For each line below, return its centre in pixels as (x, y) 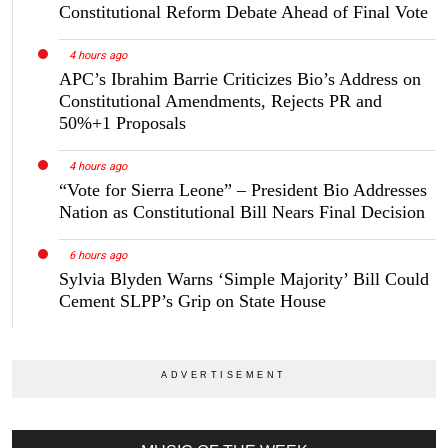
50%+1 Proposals (122, 123)
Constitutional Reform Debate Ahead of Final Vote (243, 12)
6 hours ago (97, 255)
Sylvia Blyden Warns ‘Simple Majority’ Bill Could (244, 278)
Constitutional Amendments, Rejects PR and (220, 101)
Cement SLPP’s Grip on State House (192, 300)
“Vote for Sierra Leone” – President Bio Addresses (243, 190)
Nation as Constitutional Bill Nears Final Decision (242, 212)
